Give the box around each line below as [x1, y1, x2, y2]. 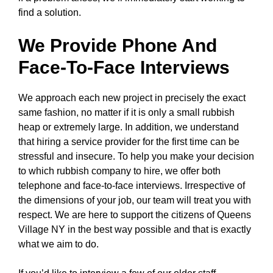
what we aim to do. [18, 239, 99, 249]
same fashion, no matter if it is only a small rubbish [18, 107, 235, 118]
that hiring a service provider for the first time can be [18, 136, 239, 147]
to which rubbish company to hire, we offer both [18, 166, 221, 176]
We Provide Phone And [18, 35, 217, 55]
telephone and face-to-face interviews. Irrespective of [18, 180, 245, 191]
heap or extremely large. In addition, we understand [18, 122, 239, 132]
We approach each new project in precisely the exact [18, 93, 246, 103]
